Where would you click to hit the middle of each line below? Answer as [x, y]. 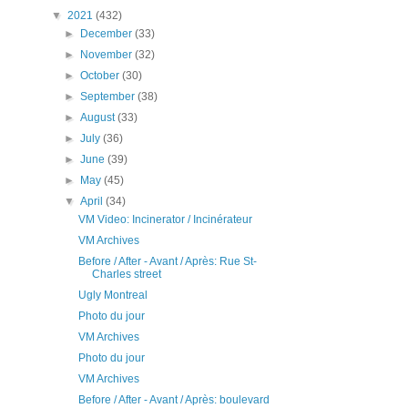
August [99, 117]
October [102, 75]
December [108, 33]
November [108, 54]
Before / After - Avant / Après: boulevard [173, 399]
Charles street [126, 274]
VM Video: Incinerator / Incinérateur [165, 219]
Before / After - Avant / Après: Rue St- [167, 261]
